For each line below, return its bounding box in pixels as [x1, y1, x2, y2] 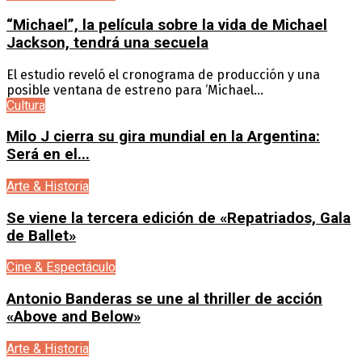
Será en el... [6, 145, 90, 164]
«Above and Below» [6, 308, 141, 326]
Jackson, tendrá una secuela [6, 33, 208, 52]
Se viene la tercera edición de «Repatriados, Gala [6, 208, 351, 227]
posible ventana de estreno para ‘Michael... [6, 82, 263, 98]
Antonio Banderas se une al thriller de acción [6, 290, 322, 309]
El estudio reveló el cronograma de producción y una [6, 66, 320, 82]
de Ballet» [6, 226, 76, 245]
